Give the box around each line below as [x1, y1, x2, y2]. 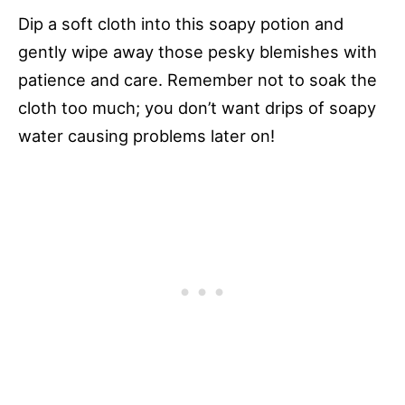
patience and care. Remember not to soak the [18, 70, 377, 90]
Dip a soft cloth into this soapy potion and [18, 14, 344, 34]
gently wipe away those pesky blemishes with [18, 42, 377, 62]
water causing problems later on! [18, 126, 275, 146]
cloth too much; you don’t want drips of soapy [18, 98, 376, 118]
